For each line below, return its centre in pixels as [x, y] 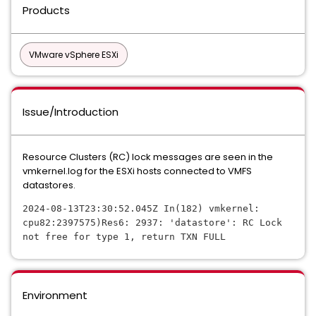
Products [46, 10]
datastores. [49, 185]
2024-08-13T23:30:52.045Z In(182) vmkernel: [141, 208]
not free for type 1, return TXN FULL [124, 237]
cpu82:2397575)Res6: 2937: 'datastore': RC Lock [152, 223]
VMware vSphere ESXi [74, 55]
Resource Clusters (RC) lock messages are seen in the [148, 157]
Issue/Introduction [71, 112]
